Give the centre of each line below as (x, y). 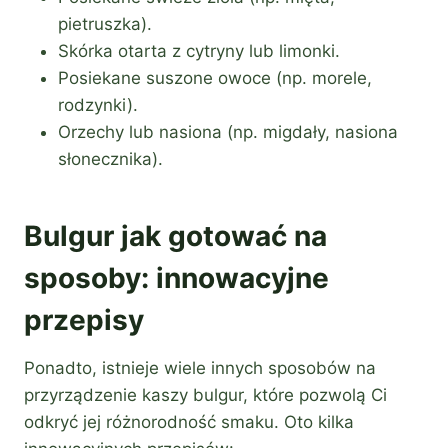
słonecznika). (110, 159)
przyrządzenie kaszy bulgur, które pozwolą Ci (205, 395)
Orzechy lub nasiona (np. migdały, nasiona (228, 132)
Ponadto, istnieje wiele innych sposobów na (200, 368)
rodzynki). (98, 105)
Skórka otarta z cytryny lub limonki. (199, 51)
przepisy (84, 320)
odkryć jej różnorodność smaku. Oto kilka (189, 422)
